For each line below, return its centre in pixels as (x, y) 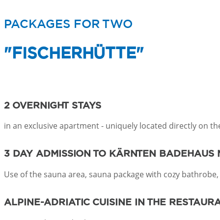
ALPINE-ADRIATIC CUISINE (68, 203)
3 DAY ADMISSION (48, 154)
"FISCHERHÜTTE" (74, 54)
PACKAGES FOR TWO (68, 24)
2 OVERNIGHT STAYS (53, 106)
